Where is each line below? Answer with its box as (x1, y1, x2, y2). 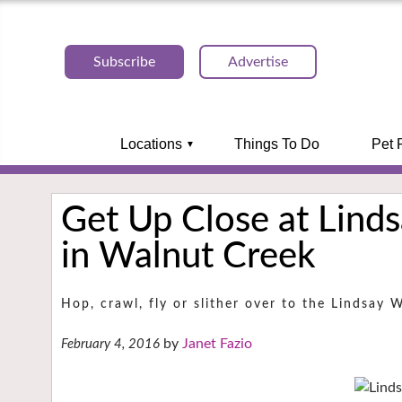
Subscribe (93, 55, 155, 69)
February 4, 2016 (61, 337, 160, 352)
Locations (119, 136, 182, 152)
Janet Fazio (182, 336, 252, 352)
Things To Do (233, 136, 319, 152)
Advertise (228, 55, 288, 69)
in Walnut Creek (61, 239, 316, 275)
